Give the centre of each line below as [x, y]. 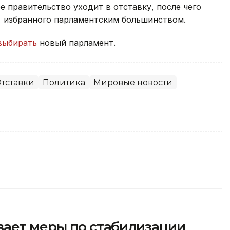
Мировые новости [133, 82]
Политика [64, 82]
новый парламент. [78, 42]
